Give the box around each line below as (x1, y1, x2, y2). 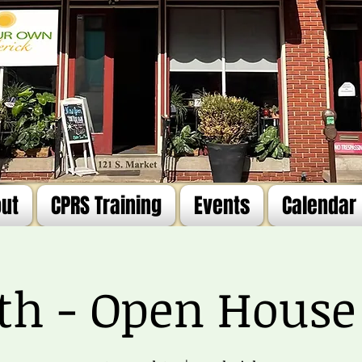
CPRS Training (51, 190, 162, 221)
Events (194, 190, 250, 221)
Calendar (281, 190, 356, 221)
